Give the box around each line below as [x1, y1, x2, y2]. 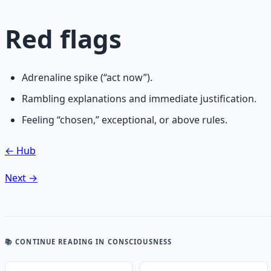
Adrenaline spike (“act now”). [22, 70, 152, 84]
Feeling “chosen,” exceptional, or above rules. [22, 113, 227, 127]
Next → [5, 171, 38, 184]
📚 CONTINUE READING [5, 237, 94, 246]
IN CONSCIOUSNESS [93, 237, 172, 246]
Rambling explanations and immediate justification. [22, 92, 256, 106]
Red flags [5, 21, 122, 56]
